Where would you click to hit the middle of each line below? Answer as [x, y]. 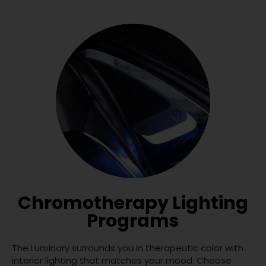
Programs [133, 221]
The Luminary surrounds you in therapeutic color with [128, 248]
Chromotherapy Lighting [133, 203]
